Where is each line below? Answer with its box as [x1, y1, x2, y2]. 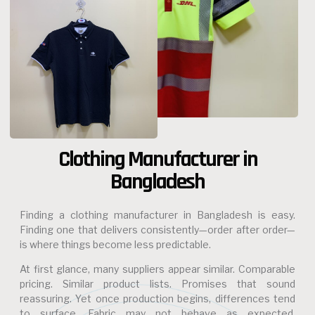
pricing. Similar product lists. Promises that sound [20, 278, 295, 290]
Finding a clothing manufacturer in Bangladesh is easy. [20, 209, 295, 221]
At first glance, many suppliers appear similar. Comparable [20, 263, 295, 276]
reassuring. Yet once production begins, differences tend [20, 292, 295, 305]
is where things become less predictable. [20, 238, 211, 250]
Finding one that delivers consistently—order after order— [20, 224, 295, 236]
